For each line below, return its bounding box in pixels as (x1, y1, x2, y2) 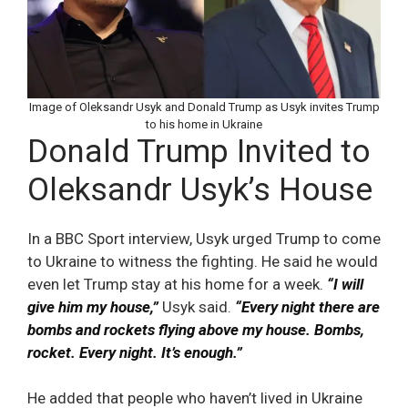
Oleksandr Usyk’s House (27, 170, 372, 209)
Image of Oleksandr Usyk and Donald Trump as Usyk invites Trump (28, 99, 380, 114)
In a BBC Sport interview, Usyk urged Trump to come (27, 229, 381, 248)
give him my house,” (27, 297, 162, 316)
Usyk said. (162, 297, 235, 316)
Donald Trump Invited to (27, 132, 371, 170)
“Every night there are (235, 297, 380, 316)
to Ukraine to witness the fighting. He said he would (27, 251, 378, 270)
